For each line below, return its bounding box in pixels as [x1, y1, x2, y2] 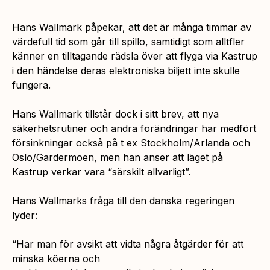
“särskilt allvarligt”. [108, 165, 190, 178]
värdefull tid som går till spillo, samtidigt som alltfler [12, 35, 245, 48]
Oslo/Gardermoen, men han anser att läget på [12, 151, 223, 163]
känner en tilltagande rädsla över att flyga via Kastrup [12, 49, 257, 62]
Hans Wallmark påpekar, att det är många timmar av [12, 20, 251, 33]
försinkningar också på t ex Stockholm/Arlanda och [12, 136, 250, 149]
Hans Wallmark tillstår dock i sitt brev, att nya [12, 107, 219, 120]
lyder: [12, 209, 37, 221]
